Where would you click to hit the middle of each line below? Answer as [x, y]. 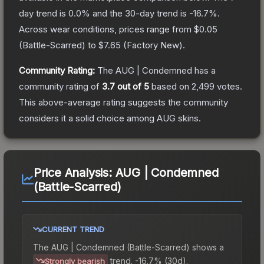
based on [170, 86]
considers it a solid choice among [88, 118]
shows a [207, 247]
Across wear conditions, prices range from [106, 29]
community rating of [60, 86]
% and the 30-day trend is [135, 13]
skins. [188, 118]
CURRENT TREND [73, 229]
